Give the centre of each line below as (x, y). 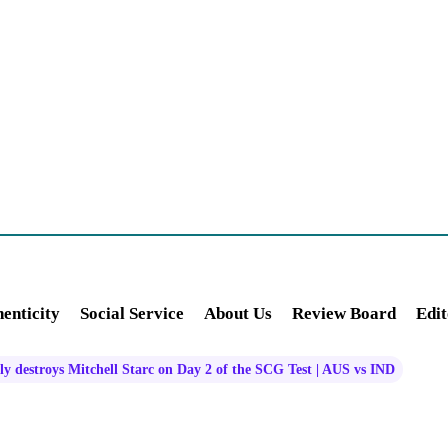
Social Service (132, 313)
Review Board (344, 313)
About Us (238, 313)
